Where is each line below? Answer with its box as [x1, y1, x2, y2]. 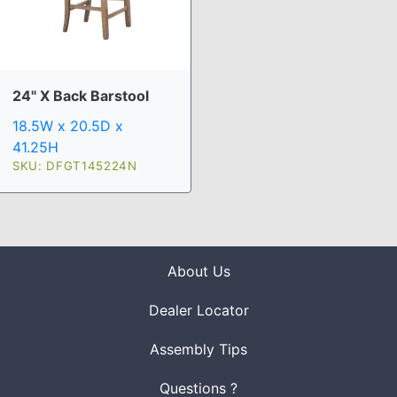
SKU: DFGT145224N [12, 159, 137, 174]
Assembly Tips [150, 340, 247, 359]
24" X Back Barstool [12, 87, 149, 105]
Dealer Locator [148, 301, 249, 320]
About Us [167, 262, 230, 281]
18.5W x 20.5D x [12, 117, 123, 136]
